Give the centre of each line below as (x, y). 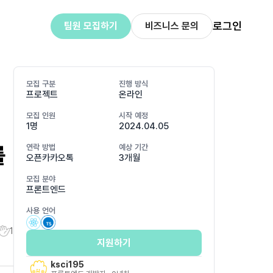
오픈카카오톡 (50, 158)
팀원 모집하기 (90, 26)
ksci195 (67, 264)
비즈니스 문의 (172, 26)
